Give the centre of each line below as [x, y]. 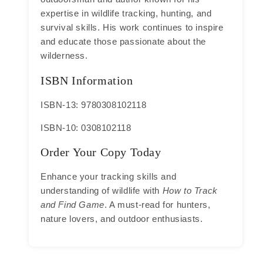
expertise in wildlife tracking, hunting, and [126, 14]
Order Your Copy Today [101, 152]
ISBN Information [87, 80]
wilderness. [64, 56]
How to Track [190, 190]
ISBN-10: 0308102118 [86, 127]
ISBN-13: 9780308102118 [94, 104]
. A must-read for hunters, [157, 204]
